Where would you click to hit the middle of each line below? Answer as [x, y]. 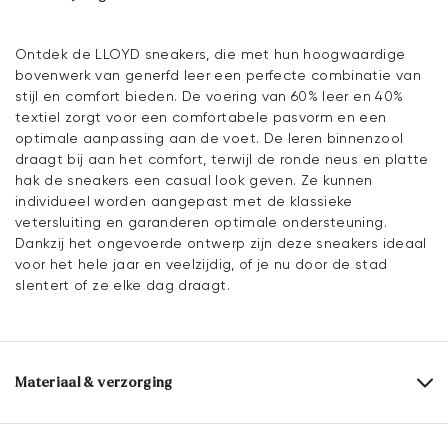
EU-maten [218, 428]
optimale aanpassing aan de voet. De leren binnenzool [209, 138]
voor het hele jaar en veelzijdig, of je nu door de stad [201, 264]
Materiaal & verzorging [94, 383]
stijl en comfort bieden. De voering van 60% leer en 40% [209, 96]
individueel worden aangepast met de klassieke [184, 201]
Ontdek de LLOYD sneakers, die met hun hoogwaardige [210, 54]
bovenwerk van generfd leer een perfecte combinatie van [218, 75]
